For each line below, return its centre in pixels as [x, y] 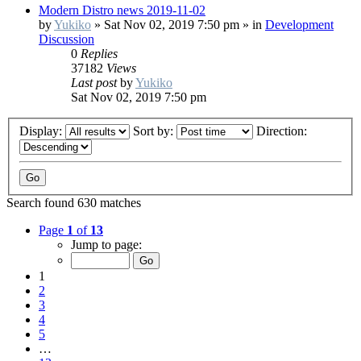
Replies [99, 54]
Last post [95, 83]
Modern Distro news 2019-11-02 [122, 10]
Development [299, 25]
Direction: [283, 131]
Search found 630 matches [74, 203]
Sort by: [155, 131]
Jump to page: [106, 245]
